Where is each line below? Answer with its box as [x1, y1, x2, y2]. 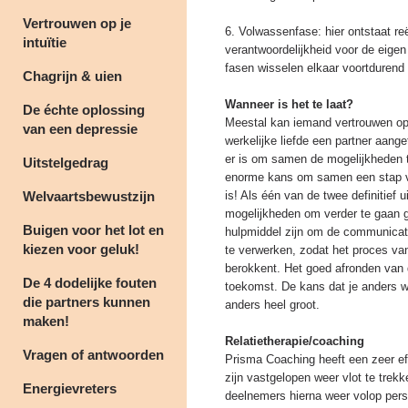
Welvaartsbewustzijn [23, 189, 155, 204]
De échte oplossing [23, 102, 145, 117]
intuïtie [23, 35, 66, 50]
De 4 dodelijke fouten [23, 275, 157, 291]
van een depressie [23, 121, 138, 137]
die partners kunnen [23, 294, 150, 310]
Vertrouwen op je [23, 15, 131, 31]
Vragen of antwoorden [23, 347, 164, 362]
